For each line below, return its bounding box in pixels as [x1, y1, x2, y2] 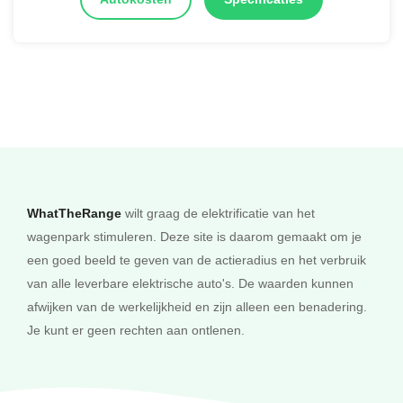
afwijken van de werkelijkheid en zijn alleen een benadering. [27, 298, 367, 316]
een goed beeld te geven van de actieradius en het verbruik [27, 251, 366, 269]
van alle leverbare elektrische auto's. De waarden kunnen [27, 274, 354, 292]
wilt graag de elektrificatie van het [121, 204, 315, 222]
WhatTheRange [27, 204, 121, 223]
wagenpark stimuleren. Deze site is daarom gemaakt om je [27, 228, 362, 246]
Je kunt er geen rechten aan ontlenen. [27, 321, 245, 339]
